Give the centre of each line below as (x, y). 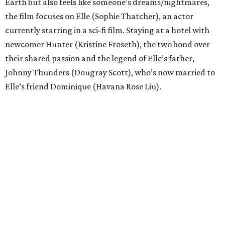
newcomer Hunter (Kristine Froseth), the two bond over (107, 44)
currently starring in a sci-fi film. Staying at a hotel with (107, 30)
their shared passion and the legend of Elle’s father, (100, 59)
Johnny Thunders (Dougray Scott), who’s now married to (110, 73)
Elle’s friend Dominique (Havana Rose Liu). (83, 87)
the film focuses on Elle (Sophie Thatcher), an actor (99, 16)
